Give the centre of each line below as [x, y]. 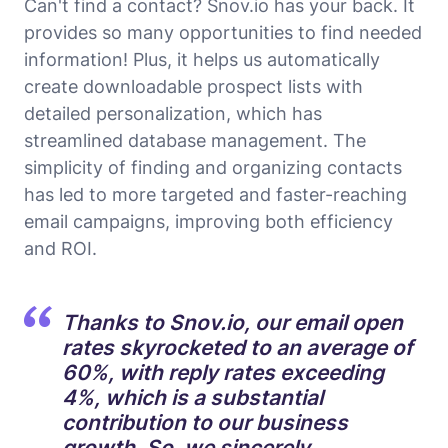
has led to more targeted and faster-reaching [215, 194]
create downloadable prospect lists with [193, 86]
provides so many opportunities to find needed [223, 32]
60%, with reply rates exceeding [223, 372]
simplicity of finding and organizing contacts [213, 167]
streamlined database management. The [195, 140]
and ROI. [60, 248]
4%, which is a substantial [192, 397]
